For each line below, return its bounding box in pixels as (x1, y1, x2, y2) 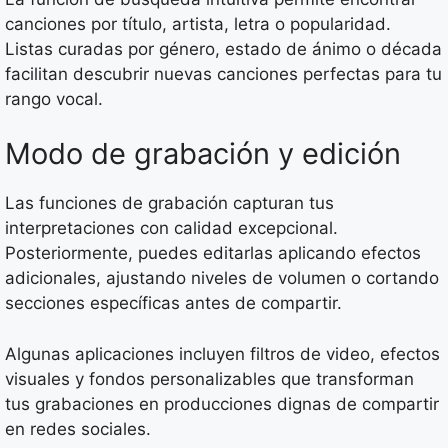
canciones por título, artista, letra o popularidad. (5, 13, 391, 34)
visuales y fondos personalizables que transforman (5, 368, 414, 389)
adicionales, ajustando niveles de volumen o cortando (5, 268, 439, 289)
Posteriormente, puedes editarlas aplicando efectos (5, 243, 421, 264)
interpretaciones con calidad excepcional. (5, 218, 338, 239)
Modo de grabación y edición (5, 136, 401, 172)
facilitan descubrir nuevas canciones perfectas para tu (5, 63, 442, 84)
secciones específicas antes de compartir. (5, 293, 342, 314)
